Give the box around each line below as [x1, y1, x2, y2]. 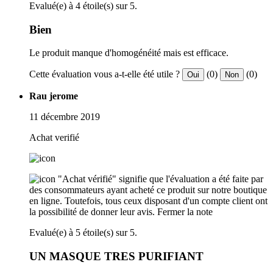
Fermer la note [157, 207, 213, 218]
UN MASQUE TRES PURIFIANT [29, 250, 204, 263]
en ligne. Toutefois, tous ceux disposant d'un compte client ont [29, 196, 268, 207]
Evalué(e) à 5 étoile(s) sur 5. [29, 227, 137, 238]
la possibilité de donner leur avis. [29, 207, 155, 218]
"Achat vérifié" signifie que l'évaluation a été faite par [58, 174, 263, 185]
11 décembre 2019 [29, 112, 100, 122]
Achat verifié [29, 132, 79, 143]
